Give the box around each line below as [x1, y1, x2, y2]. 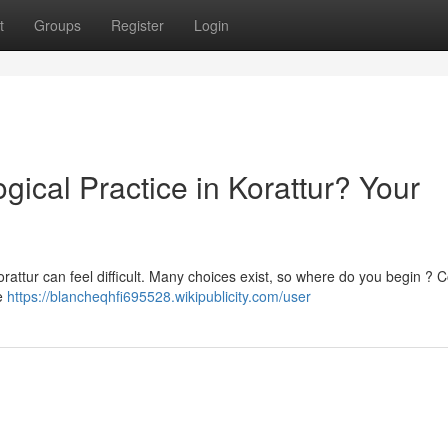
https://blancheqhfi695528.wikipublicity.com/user [7, 286, 311, 306]
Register [111, 15, 164, 35]
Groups [34, 15, 81, 35]
